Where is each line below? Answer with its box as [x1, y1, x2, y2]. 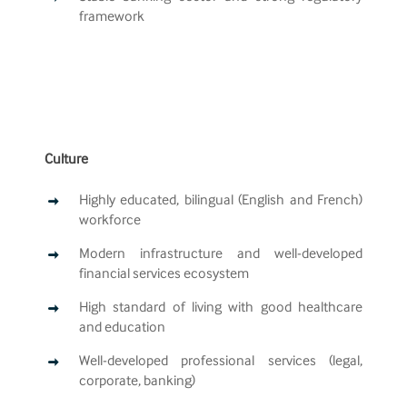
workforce [79, 211, 142, 232]
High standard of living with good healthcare [79, 298, 362, 319]
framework [79, 7, 145, 28]
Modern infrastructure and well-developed [79, 244, 362, 265]
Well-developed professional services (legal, [79, 352, 362, 372]
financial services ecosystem [79, 264, 250, 285]
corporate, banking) [79, 372, 196, 392]
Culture [45, 150, 89, 171]
